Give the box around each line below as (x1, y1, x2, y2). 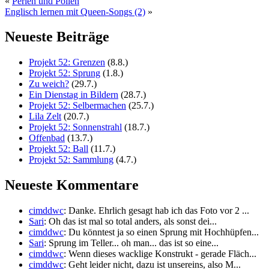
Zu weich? (29, 79, 69, 89)
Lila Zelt (29, 111, 61, 122)
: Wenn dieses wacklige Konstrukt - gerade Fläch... (64, 249, 256, 259)
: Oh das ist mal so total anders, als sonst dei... (44, 216, 217, 227)
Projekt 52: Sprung (29, 68, 100, 79)
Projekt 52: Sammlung (29, 154, 113, 165)
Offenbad (29, 133, 65, 144)
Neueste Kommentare (5, 177, 139, 193)
